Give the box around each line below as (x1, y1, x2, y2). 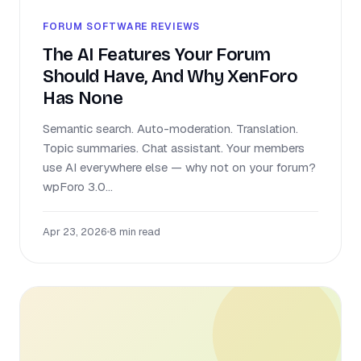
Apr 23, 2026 (43, 224, 106, 239)
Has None (43, 87, 123, 109)
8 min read (110, 224, 160, 239)
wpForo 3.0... (43, 178, 113, 194)
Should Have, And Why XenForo (43, 65, 298, 87)
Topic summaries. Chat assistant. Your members (43, 139, 305, 156)
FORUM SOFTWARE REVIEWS (43, 19, 201, 33)
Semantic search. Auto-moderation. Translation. (43, 120, 298, 136)
